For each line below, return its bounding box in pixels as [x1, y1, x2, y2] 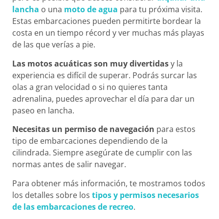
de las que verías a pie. [12, 39, 95, 50]
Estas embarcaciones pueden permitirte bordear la [12, 16, 201, 27]
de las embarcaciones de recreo [12, 201, 133, 212]
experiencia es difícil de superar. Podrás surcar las [12, 69, 197, 81]
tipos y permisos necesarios [92, 189, 199, 200]
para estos [154, 124, 196, 135]
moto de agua [64, 4, 118, 15]
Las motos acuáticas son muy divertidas [12, 58, 169, 69]
